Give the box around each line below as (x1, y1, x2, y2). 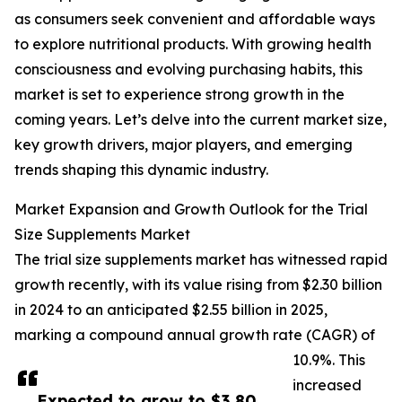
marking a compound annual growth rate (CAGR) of (14, 326, 375, 345)
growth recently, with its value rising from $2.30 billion (14, 275, 382, 294)
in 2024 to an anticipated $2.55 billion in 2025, (14, 301, 328, 319)
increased (293, 376, 362, 395)
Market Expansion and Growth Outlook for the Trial (14, 200, 368, 219)
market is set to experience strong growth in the (14, 85, 345, 104)
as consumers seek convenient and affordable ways (14, 10, 375, 29)
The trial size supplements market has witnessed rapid (14, 250, 388, 269)
